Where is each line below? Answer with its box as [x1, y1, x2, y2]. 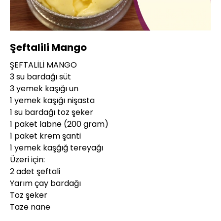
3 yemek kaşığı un [10, 82, 78, 94]
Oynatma [163, 18, 192, 27]
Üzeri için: [10, 153, 45, 165]
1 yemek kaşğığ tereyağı [10, 142, 103, 153]
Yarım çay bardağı [10, 177, 81, 189]
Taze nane [10, 201, 50, 213]
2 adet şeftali [10, 165, 60, 177]
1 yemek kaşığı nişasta [10, 94, 95, 106]
